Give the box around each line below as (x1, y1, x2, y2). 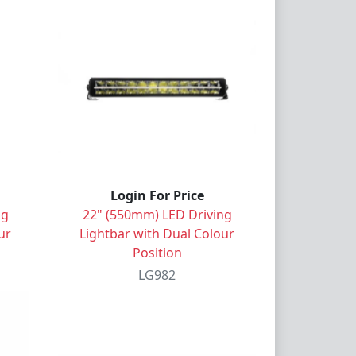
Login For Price (110, 186, 204, 204)
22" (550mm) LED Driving (82, 205, 232, 223)
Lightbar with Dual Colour (79, 224, 234, 242)
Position (132, 243, 182, 261)
